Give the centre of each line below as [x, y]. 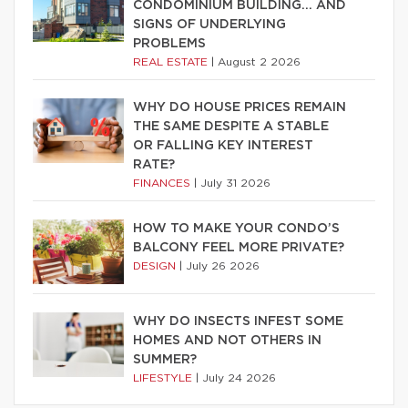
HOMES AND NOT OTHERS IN [227, 341]
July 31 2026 [235, 184]
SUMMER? [165, 360]
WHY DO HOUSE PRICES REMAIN [240, 108]
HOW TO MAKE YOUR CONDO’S [236, 229]
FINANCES [163, 184]
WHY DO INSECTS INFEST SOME [238, 322]
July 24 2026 [239, 378]
